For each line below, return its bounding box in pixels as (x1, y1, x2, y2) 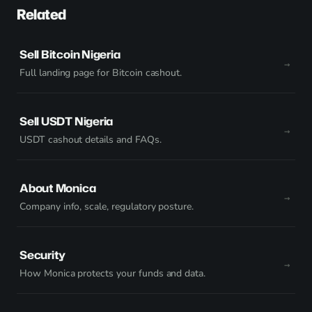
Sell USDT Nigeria (19, 114, 114, 129)
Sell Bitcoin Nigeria (19, 47, 120, 62)
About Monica (19, 180, 96, 196)
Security (19, 247, 66, 263)
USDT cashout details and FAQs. (19, 133, 162, 146)
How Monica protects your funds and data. (19, 267, 206, 280)
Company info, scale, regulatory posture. (19, 200, 194, 213)
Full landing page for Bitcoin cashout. (19, 66, 182, 79)
